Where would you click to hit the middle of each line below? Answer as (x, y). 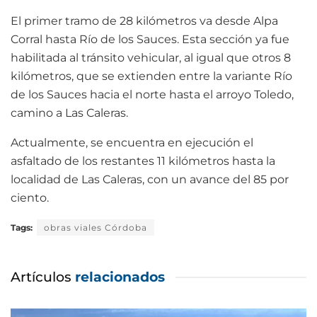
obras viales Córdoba (96, 227)
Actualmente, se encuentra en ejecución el (132, 142)
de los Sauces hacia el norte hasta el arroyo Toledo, (152, 94)
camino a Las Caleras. (69, 113)
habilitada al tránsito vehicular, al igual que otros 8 (151, 57)
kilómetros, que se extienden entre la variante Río (151, 76)
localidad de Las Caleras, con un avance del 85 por (150, 179)
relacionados (120, 277)
